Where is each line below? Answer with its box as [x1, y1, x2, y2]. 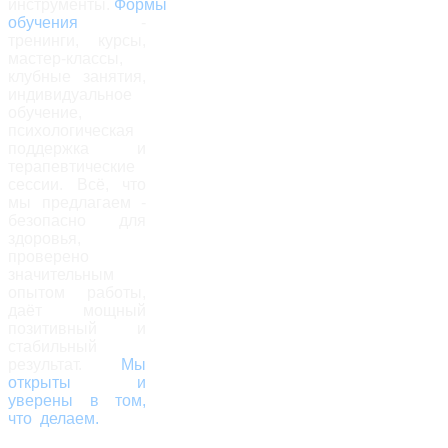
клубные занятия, [8, 67, 147, 85]
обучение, [8, 103, 82, 121]
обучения [8, 13, 78, 31]
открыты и [8, 373, 147, 391]
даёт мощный [8, 301, 147, 319]
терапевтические [8, 157, 135, 175]
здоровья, [8, 229, 81, 247]
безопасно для [8, 211, 147, 229]
